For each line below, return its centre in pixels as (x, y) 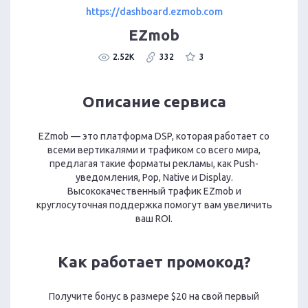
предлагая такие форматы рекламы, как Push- (154, 164)
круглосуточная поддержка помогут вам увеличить (154, 205)
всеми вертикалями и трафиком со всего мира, (154, 150)
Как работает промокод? (154, 262)
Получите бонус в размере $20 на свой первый (154, 297)
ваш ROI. (154, 219)
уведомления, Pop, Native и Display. (154, 178)
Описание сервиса (154, 102)
